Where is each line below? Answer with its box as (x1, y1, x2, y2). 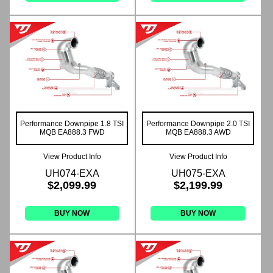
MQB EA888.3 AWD (165, 127, 231, 136)
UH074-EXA (44, 168, 99, 179)
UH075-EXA (171, 168, 225, 179)
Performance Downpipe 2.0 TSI (146, 119, 250, 128)
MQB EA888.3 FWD (39, 127, 105, 136)
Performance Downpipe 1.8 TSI (20, 119, 124, 128)
